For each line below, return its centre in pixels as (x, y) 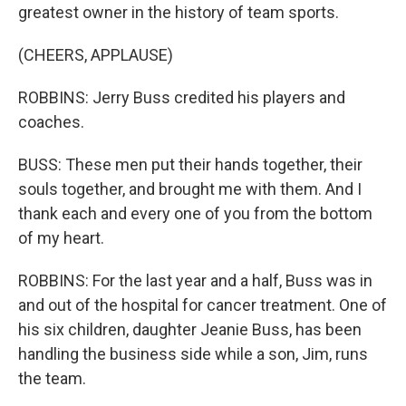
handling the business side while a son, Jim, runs (193, 354)
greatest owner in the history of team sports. (179, 12)
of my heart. (61, 238)
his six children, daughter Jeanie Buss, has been (190, 329)
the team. (52, 378)
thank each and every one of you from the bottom (195, 213)
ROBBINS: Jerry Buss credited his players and (182, 97)
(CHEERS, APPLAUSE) (96, 55)
